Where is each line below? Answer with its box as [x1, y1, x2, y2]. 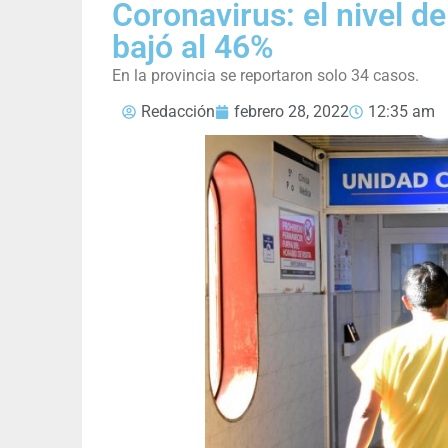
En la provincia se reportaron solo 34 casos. [112, 66, 419, 86]
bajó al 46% [112, 28, 274, 67]
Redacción [141, 102, 215, 122]
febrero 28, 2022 [234, 102, 349, 122]
